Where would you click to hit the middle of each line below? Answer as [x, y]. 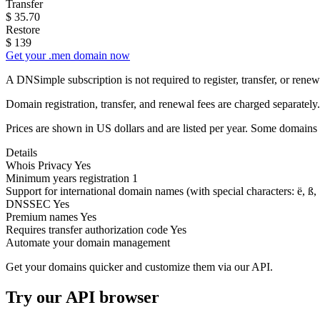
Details [21, 152]
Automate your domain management [88, 242]
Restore [23, 29]
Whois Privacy [39, 165]
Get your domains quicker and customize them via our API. [139, 266]
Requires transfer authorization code [87, 229]
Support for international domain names [96, 191]
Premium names [42, 216]
